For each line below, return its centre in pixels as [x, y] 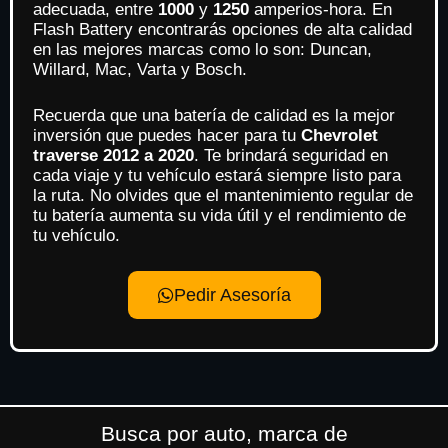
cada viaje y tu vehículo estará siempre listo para [217, 175]
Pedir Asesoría [232, 295]
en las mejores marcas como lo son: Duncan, [202, 50]
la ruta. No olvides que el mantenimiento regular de [223, 195]
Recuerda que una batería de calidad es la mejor [214, 115]
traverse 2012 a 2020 [113, 155]
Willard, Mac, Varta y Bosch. [140, 70]
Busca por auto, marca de [224, 433]
